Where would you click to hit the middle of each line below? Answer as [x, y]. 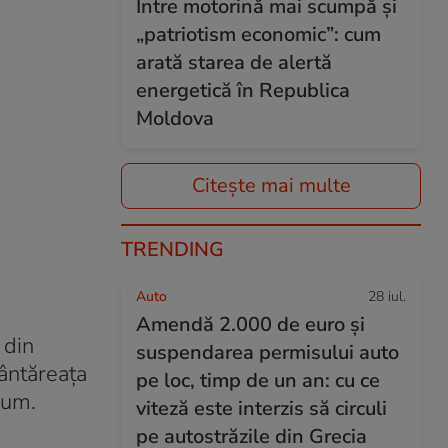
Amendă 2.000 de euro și [250, 324]
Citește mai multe [271, 185]
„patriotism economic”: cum [258, 34]
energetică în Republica [243, 90]
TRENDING [172, 249]
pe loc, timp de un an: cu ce [258, 380]
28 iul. [387, 296]
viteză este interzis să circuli [261, 408]
